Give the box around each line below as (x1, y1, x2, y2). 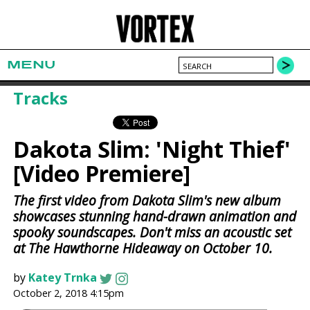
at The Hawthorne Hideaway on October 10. (13, 239, 273, 258)
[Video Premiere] (13, 158, 191, 189)
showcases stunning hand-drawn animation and (13, 207, 297, 226)
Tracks (13, 86, 69, 109)
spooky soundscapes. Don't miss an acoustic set (13, 223, 292, 242)
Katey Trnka (28, 270, 98, 286)
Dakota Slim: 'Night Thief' (13, 134, 291, 165)
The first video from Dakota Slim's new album (13, 191, 282, 210)
